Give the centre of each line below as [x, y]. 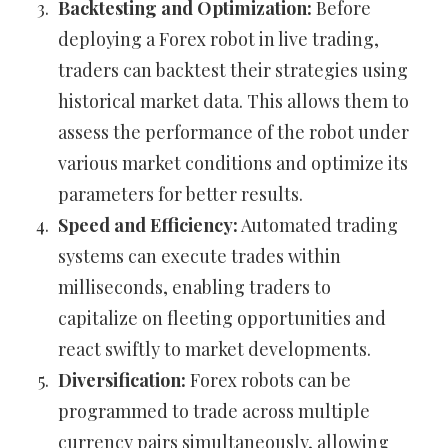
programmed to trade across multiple [214, 411]
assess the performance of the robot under [233, 132]
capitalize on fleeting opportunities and [222, 318]
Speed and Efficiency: [148, 225]
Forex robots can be [268, 380]
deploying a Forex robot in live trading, [218, 39]
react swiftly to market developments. [214, 349]
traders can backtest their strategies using [233, 70]
